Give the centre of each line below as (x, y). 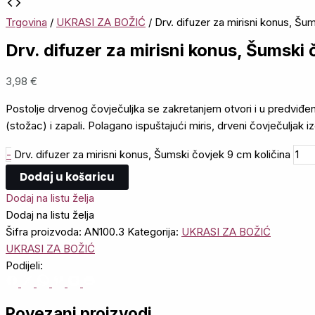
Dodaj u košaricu (67, 177)
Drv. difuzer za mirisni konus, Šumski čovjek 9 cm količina (152, 155)
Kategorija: (154, 232)
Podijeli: (24, 266)
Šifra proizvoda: (45, 232)
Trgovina (26, 22)
